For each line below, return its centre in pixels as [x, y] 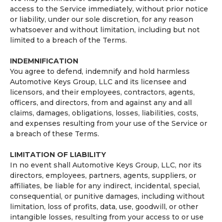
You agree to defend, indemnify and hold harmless [100, 71]
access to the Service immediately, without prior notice [109, 9]
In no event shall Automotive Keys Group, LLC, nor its [106, 165]
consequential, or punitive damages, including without [107, 196]
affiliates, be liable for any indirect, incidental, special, [105, 186]
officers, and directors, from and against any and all [101, 103]
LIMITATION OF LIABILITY [58, 155]
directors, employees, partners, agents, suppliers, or [103, 175]
